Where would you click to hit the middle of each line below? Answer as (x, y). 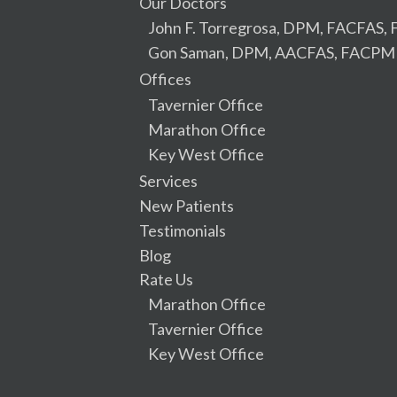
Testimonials (183, 230)
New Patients (187, 205)
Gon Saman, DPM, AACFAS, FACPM (272, 52)
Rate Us (166, 279)
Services (168, 180)
